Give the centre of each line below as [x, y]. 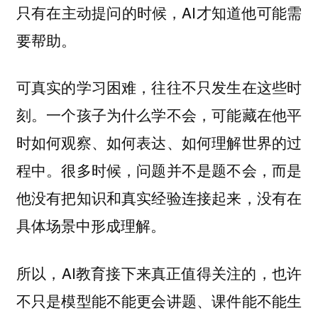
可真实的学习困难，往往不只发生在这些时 [159, 87]
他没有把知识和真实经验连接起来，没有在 [159, 198]
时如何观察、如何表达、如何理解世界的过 [159, 142]
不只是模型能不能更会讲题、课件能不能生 [159, 301]
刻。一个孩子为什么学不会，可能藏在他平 [159, 115]
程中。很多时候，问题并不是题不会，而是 [159, 170]
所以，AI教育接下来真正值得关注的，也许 [159, 273]
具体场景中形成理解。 [91, 225]
